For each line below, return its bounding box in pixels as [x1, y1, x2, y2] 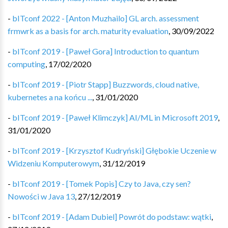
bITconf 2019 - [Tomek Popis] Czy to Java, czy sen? [12, 179, 191, 188]
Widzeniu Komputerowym [8, 158, 99, 168]
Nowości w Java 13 [8, 191, 75, 201]
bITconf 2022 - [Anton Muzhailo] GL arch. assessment [12, 13, 199, 23]
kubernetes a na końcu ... [8, 92, 92, 102]
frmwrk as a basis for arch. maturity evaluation [8, 26, 168, 36]
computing [8, 59, 45, 69]
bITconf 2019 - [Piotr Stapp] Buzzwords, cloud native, [12, 79, 199, 89]
